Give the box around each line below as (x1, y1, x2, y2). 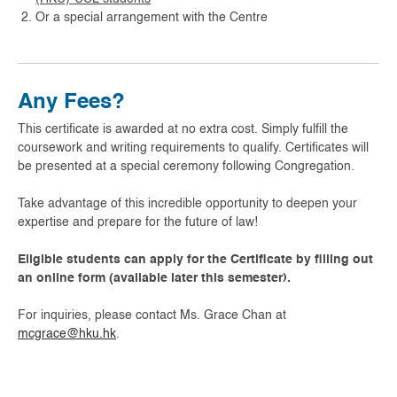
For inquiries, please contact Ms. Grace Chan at (18, 309, 286, 322)
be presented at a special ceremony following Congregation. (18, 160, 354, 173)
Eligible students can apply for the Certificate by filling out (18, 253, 373, 266)
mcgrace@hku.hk (18, 328, 116, 340)
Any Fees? (18, 91, 125, 113)
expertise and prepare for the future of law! (18, 216, 258, 229)
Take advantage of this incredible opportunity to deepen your (18, 198, 357, 210)
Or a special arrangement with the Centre (35, 12, 268, 24)
